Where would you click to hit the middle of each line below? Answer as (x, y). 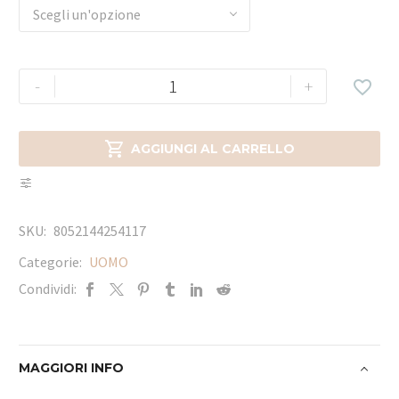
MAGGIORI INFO (71, 368)
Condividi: (48, 289)
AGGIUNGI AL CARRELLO (213, 149)
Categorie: (52, 262)
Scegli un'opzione (87, 14)
